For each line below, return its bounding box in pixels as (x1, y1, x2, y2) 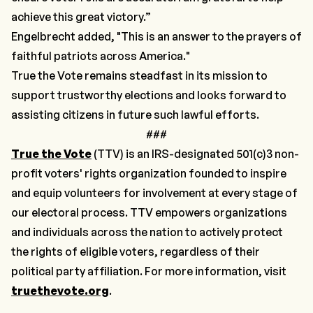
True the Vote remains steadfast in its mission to (11, 68, 268, 82)
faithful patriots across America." (11, 48, 190, 63)
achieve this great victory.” (11, 9, 151, 24)
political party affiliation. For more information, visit (11, 263, 286, 278)
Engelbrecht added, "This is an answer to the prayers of (11, 29, 302, 43)
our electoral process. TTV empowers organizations (11, 205, 287, 219)
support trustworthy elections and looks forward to (11, 87, 286, 102)
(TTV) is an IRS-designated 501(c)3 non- (92, 146, 299, 161)
